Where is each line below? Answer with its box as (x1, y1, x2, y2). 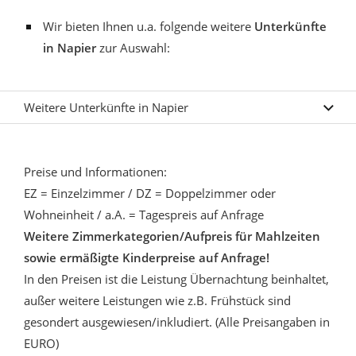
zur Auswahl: (99, 39, 170, 56)
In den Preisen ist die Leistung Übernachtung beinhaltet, (24, 270, 329, 287)
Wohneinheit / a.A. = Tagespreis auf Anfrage (24, 206, 264, 222)
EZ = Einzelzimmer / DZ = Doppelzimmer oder (24, 184, 276, 201)
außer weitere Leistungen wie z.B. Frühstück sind (24, 292, 291, 308)
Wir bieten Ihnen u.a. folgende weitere (43, 17, 251, 34)
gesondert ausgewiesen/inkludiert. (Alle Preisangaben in (24, 313, 330, 330)
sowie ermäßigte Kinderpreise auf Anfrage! (24, 249, 269, 265)
